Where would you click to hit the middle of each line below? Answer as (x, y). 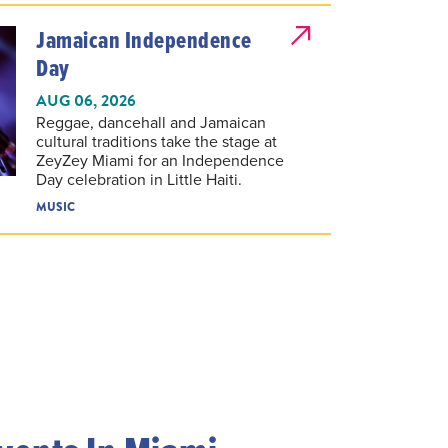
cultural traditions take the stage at (156, 141)
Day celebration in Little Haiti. (139, 179)
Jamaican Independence (144, 40)
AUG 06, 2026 (86, 101)
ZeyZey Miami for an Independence (160, 160)
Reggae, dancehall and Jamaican (151, 122)
